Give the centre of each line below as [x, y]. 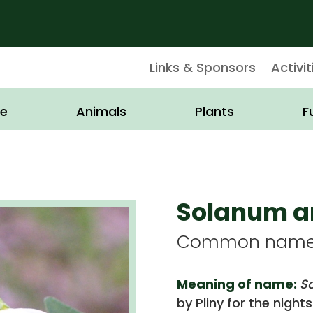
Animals [101, 112]
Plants [215, 112]
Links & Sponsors [202, 67]
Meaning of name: [238, 284]
